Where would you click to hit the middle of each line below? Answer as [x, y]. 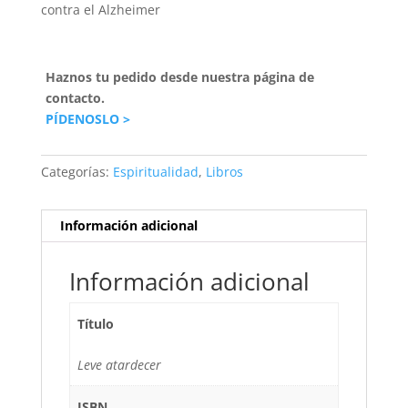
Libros [224, 172]
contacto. [75, 98]
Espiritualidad [155, 172]
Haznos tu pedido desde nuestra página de [179, 77]
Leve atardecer [119, 365]
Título [96, 324]
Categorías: [76, 172]
